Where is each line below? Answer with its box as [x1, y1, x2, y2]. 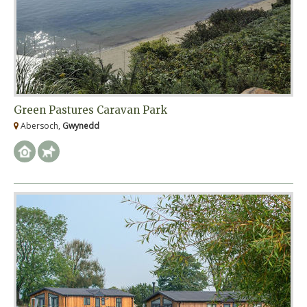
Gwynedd [62, 120, 99, 132]
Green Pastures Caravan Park [14, 103, 167, 117]
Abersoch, [19, 120, 62, 132]
